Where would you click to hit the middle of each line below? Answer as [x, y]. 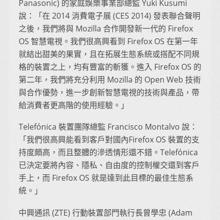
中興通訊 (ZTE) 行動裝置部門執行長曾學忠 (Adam [106, 212]
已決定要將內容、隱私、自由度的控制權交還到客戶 [109, 165]
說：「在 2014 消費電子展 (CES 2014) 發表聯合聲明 [110, 16]
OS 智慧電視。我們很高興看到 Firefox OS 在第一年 [108, 41]
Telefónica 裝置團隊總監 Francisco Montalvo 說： [108, 127]
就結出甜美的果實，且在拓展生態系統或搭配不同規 [109, 54]
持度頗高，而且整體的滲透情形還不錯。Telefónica [108, 152]
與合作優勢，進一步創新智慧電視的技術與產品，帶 [109, 93]
